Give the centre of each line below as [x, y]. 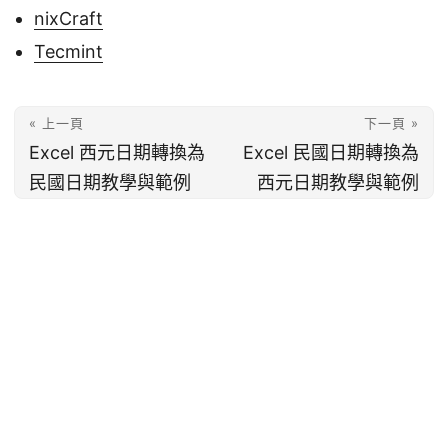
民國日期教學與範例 [110, 183]
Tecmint [68, 52]
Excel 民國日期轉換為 [331, 153]
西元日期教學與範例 [338, 183]
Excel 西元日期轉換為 [117, 153]
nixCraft [68, 19]
